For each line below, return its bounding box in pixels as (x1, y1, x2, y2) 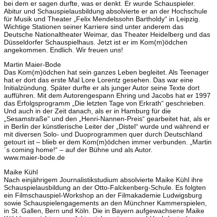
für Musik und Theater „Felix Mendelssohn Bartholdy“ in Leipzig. (4, 15, 200, 23)
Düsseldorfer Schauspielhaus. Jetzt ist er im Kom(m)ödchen (4, 38, 187, 46)
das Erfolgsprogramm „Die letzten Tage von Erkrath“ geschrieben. (4, 99, 205, 107)
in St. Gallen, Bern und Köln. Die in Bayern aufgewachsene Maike (4, 206, 204, 215)
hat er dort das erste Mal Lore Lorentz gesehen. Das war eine (4, 76, 193, 84)
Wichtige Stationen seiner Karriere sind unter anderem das (4, 22, 184, 31)
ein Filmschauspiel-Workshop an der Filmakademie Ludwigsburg (4, 191, 202, 199)
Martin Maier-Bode (4, 60, 61, 68)
